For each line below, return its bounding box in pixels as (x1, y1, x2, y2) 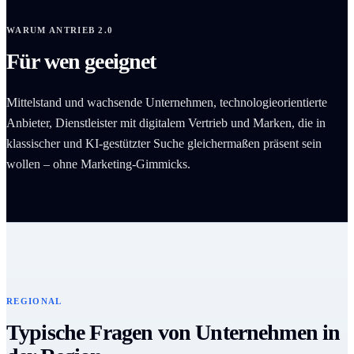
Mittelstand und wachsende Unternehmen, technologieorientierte (6, 95, 327, 109)
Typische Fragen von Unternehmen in (6, 319, 341, 345)
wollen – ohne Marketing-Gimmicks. (6, 156, 190, 171)
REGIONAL (6, 296, 62, 306)
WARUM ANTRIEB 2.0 (6, 25, 114, 36)
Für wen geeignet (6, 49, 156, 74)
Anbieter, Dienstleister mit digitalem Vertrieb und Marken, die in (6, 115, 326, 130)
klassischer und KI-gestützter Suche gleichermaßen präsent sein (6, 136, 322, 150)
